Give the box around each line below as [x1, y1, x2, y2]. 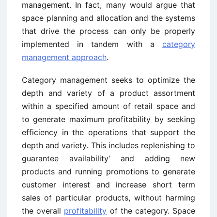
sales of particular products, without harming [22, 193, 195, 202]
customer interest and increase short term [22, 180, 195, 189]
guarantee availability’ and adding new [22, 154, 195, 163]
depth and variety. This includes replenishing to [22, 140, 195, 150]
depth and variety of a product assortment [22, 88, 195, 98]
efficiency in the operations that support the [22, 127, 195, 137]
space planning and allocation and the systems [22, 13, 195, 23]
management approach [22, 52, 107, 62]
